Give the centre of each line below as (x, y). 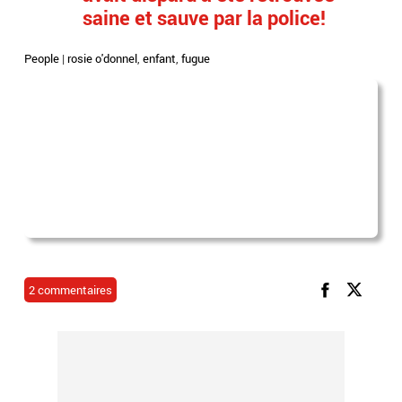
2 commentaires (71, 289)
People (42, 58)
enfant (160, 58)
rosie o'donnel (103, 58)
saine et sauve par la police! (205, 17)
